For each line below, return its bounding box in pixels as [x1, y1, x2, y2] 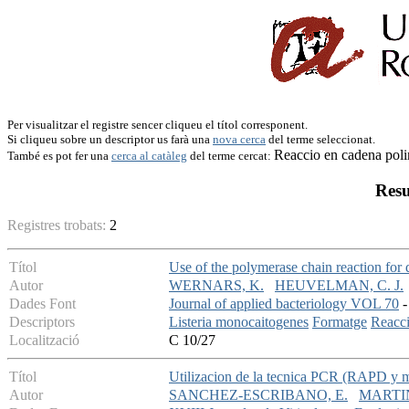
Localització [9, 332, 79, 349]
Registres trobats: [7, 217, 110, 234]
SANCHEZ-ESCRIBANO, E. [169, 387, 348, 404]
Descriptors [9, 314, 75, 330]
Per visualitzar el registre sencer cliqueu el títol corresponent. [7, 118, 308, 131]
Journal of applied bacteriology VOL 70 [169, 296, 399, 312]
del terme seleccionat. [266, 132, 375, 146]
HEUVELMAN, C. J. [275, 278, 404, 294]
